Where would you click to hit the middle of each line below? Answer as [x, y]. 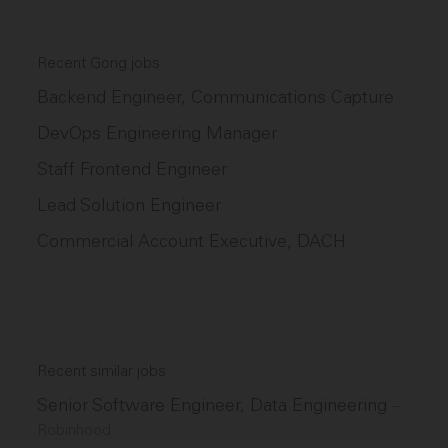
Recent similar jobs [102, 371]
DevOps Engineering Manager [157, 133]
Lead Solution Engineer [129, 205]
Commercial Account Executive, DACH [192, 241]
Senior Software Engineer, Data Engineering [215, 405]
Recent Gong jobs [99, 63]
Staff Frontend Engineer [132, 169]
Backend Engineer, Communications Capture [216, 97]
